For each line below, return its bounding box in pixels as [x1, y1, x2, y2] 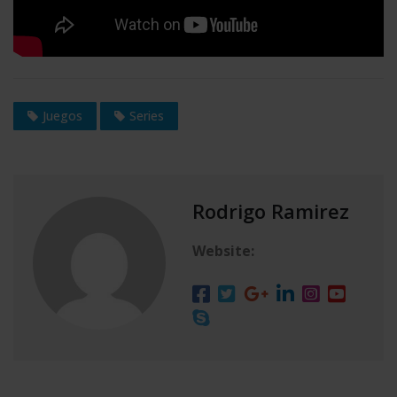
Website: [192, 240, 254, 261]
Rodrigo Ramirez [192, 197, 349, 224]
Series [129, 106, 164, 124]
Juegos [43, 106, 82, 124]
